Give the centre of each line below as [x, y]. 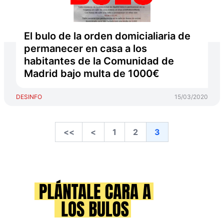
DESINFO [29, 97]
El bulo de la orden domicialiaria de [107, 36]
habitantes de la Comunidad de [99, 61]
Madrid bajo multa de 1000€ [92, 73]
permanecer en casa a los [85, 48]
